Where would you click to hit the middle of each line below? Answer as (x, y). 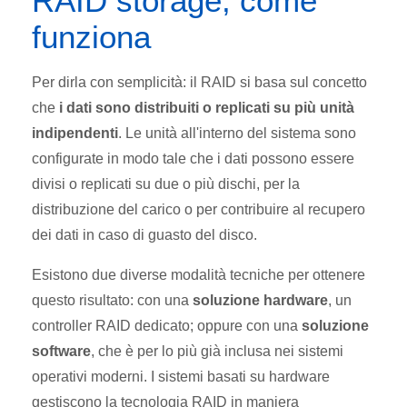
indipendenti (75, 133)
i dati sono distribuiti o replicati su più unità (207, 107)
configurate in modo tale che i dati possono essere (193, 158)
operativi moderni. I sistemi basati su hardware (181, 376)
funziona (91, 36)
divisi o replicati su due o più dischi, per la (166, 184)
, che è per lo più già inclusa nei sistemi (217, 351)
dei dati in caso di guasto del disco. (144, 234)
